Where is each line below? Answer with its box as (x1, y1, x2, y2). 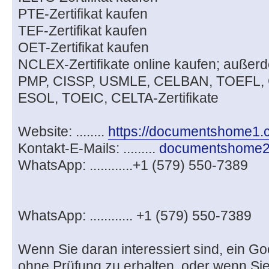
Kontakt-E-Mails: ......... (18, 141, 159, 157)
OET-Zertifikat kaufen (18, 40, 149, 56)
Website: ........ (18, 124, 108, 140)
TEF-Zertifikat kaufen (18, 23, 147, 39)
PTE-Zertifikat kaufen (18, 6, 148, 22)
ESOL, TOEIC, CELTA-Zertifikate (18, 90, 219, 106)
